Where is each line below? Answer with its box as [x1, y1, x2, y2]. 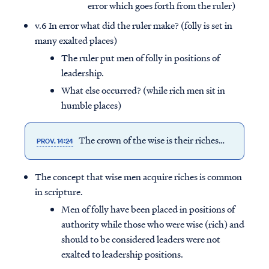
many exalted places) [35, 34, 117, 47]
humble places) [61, 98, 121, 112]
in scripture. [35, 185, 83, 199]
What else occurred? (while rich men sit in [61, 83, 225, 97]
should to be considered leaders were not [61, 232, 220, 246]
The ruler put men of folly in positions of [61, 51, 220, 65]
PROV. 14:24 [36, 136, 73, 147]
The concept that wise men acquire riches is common [35, 170, 242, 184]
